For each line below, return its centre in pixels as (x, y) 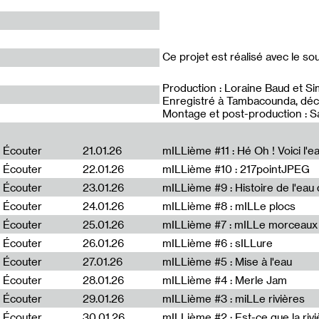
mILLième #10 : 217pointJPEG (236, 169)
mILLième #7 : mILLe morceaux (240, 224)
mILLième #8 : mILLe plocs (229, 206)
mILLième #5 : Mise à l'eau (227, 261)
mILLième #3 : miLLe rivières (234, 298)
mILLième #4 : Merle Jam (225, 280)
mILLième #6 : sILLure (218, 243)
